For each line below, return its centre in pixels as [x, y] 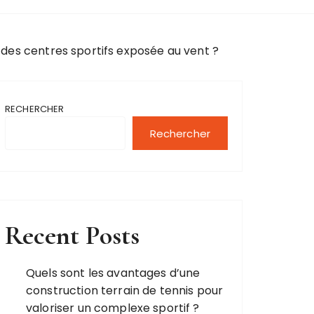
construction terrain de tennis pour [125, 291]
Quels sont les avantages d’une [113, 273]
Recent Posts [72, 235]
